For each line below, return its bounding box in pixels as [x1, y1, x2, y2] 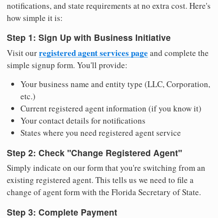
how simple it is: [7, 12, 63, 23]
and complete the [148, 47, 209, 59]
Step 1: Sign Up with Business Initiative [7, 31, 171, 44]
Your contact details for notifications [20, 115, 145, 127]
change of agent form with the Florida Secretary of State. [7, 186, 201, 198]
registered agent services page [39, 47, 148, 59]
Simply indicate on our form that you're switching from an [7, 162, 205, 174]
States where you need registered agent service [20, 127, 181, 139]
